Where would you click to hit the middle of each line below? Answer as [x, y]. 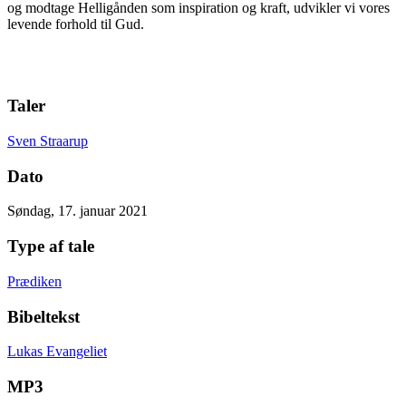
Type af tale [51, 246]
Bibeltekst [43, 316]
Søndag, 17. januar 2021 [77, 211]
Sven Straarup [48, 140]
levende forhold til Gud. [76, 24]
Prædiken [34, 281]
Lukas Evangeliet [57, 352]
